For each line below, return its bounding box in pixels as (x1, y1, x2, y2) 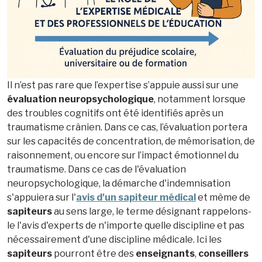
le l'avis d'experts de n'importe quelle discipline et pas (7, 219, 244, 231)
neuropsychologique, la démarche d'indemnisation (7, 177, 230, 189)
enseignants (136, 247, 195, 259)
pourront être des (52, 247, 136, 259)
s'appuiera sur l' (7, 191, 76, 203)
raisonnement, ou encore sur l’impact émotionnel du (7, 149, 239, 161)
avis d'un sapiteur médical (76, 191, 196, 203)
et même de (196, 191, 250, 203)
